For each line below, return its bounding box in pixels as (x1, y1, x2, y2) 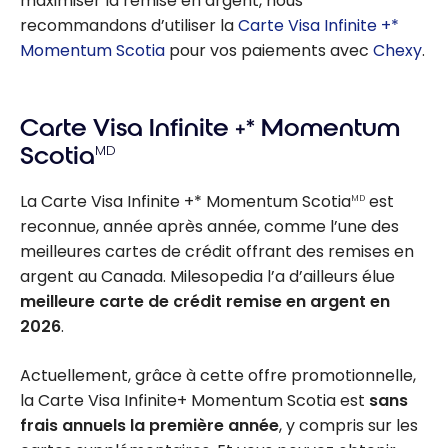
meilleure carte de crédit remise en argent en (20, 290, 390, 314)
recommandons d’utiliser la (20, 13, 238, 37)
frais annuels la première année (20, 414, 279, 438)
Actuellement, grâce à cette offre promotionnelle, (20, 364, 416, 388)
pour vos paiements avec (165, 38, 373, 62)
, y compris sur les (279, 414, 418, 438)
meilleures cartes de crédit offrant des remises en (20, 240, 414, 264)
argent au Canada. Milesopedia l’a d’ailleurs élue (20, 265, 395, 289)
